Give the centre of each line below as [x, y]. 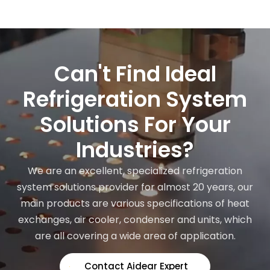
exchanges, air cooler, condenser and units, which [135, 219]
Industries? [135, 149]
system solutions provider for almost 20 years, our [135, 187]
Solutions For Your [135, 124]
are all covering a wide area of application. [135, 236]
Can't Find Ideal [135, 74]
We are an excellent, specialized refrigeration [135, 171]
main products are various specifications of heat [135, 203]
